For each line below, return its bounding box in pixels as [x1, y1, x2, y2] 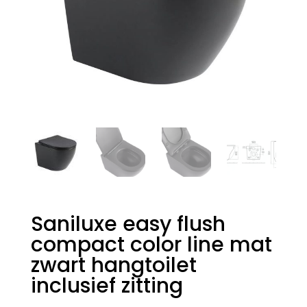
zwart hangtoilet [30, 250, 197, 280]
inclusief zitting [30, 271, 183, 300]
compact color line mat [30, 230, 272, 259]
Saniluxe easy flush [30, 209, 225, 238]
